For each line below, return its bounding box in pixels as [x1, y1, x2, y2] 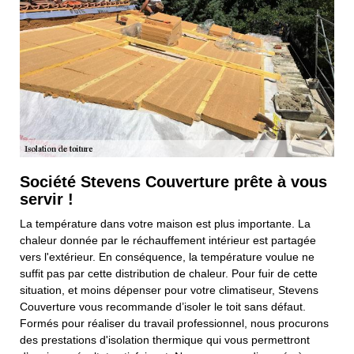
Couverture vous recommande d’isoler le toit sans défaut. [20, 300, 306, 314]
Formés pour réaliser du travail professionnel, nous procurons [20, 317, 329, 330]
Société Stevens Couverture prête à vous [20, 173, 327, 191]
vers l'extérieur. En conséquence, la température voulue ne [20, 250, 314, 264]
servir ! [20, 190, 73, 209]
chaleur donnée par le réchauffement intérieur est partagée [20, 234, 316, 247]
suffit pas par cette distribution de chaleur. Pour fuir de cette [20, 267, 318, 281]
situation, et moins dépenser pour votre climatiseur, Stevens [20, 284, 318, 297]
